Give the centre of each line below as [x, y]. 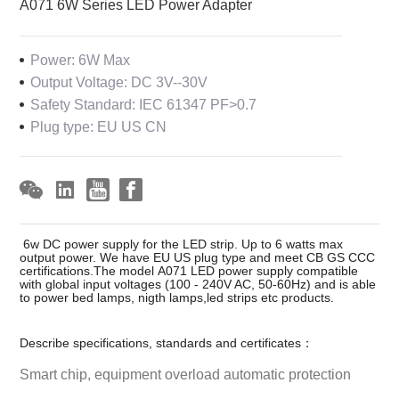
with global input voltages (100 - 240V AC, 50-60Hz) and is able [198, 285]
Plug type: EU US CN [99, 127]
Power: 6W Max [81, 60]
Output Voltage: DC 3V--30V [119, 82]
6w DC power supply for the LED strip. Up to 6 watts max [182, 244]
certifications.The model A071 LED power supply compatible [189, 271]
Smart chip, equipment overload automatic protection [186, 375]
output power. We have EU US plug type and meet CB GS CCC [198, 258]
